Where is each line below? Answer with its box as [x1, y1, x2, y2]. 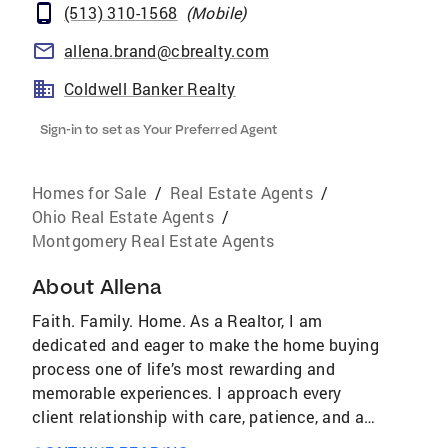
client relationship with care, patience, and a [32, 406, 365, 427]
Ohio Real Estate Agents [32, 206, 215, 227]
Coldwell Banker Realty [64, 78, 236, 99]
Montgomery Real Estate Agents [32, 230, 275, 251]
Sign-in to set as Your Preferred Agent [40, 121, 277, 137]
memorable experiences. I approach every [32, 382, 342, 403]
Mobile [191, 2, 242, 23]
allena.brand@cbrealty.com [64, 40, 269, 61]
